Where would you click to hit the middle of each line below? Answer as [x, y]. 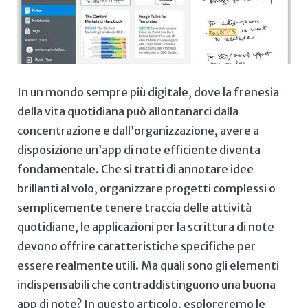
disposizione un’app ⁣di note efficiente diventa [139, 150]
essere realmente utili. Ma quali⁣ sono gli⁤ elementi [148, 265]
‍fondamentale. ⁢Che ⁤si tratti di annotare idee [135, 169]
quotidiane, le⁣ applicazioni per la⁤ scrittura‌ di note [146, 227]
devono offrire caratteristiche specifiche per [136, 246]
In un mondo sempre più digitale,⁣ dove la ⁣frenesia [148, 92]
